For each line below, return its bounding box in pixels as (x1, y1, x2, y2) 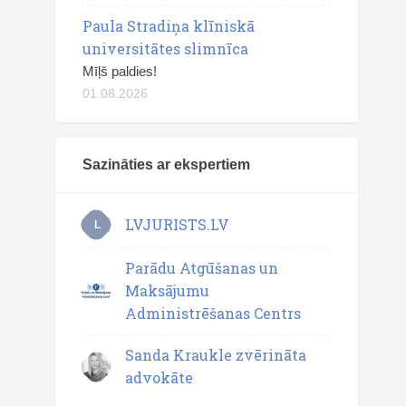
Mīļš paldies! (82, 63, 157, 79)
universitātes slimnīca (82, 39, 248, 58)
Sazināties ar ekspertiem (82, 157, 250, 172)
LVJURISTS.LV (125, 214, 229, 234)
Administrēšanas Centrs (125, 304, 301, 323)
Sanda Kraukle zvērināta (125, 345, 306, 364)
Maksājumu (125, 281, 209, 300)
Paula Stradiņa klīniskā (82, 16, 255, 35)
